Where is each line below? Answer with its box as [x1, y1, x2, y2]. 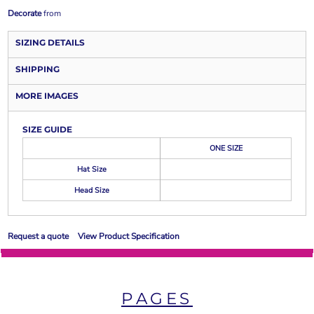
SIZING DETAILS [15, 37, 85, 48]
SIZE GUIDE [22, 124, 72, 135]
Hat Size [76, 164, 107, 175]
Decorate [8, 8, 41, 19]
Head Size [74, 185, 109, 196]
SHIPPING [15, 64, 60, 74]
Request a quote [8, 231, 69, 242]
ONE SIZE [209, 143, 243, 153]
